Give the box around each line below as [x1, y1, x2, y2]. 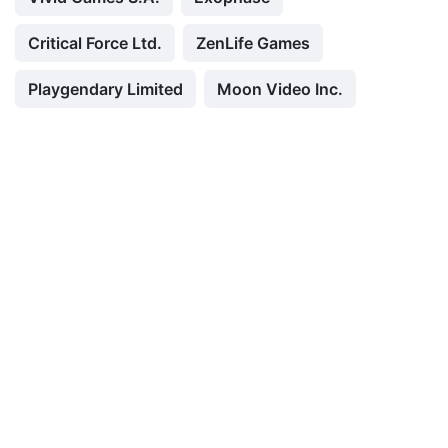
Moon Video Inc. [217, 79, 343, 99]
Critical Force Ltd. [28, 33, 162, 53]
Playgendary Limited [28, 79, 183, 99]
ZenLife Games [196, 33, 310, 53]
